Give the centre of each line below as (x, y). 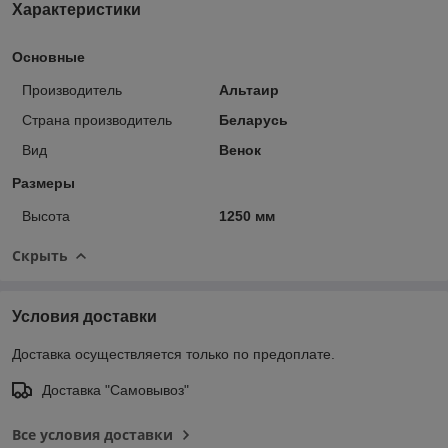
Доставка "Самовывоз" (115, 389)
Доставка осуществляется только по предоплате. (173, 353)
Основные (48, 56)
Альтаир (248, 89)
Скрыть (40, 255)
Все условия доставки (92, 434)
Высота (46, 215)
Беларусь (253, 119)
